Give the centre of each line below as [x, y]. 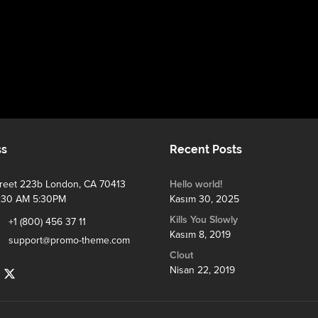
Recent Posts [206, 149]
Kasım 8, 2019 [200, 234]
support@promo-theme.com [69, 240]
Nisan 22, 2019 [202, 270]
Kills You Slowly [204, 219]
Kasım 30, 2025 [204, 199]
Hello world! [196, 184]
